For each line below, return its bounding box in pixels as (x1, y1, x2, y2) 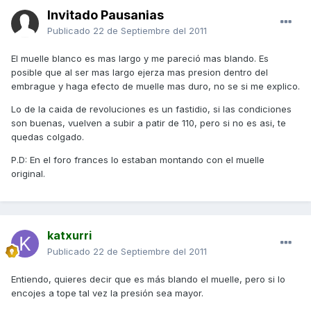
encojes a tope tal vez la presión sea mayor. (11, 287, 203, 299)
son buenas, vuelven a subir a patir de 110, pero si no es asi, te (11, 117, 286, 129)
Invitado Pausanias (47, 8, 164, 23)
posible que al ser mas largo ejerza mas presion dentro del (11, 67, 268, 78)
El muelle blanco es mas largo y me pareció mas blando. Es (11, 53, 269, 65)
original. (11, 168, 45, 180)
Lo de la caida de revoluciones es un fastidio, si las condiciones (11, 103, 292, 115)
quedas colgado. (11, 131, 84, 143)
